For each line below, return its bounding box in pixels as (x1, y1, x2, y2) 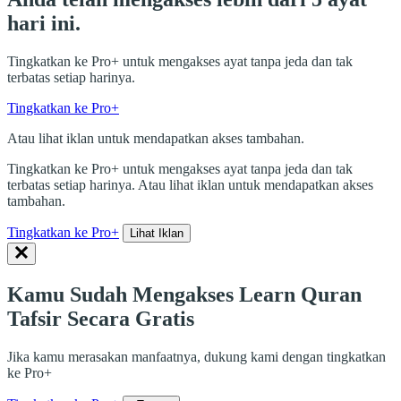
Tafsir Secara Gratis (7, 307, 194, 331)
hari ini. (7, 12, 81, 36)
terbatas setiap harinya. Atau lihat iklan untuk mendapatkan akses (7, 177, 373, 193)
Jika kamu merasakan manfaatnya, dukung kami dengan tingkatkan (7, 348, 386, 364)
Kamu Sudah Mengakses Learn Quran (7, 283, 362, 307)
